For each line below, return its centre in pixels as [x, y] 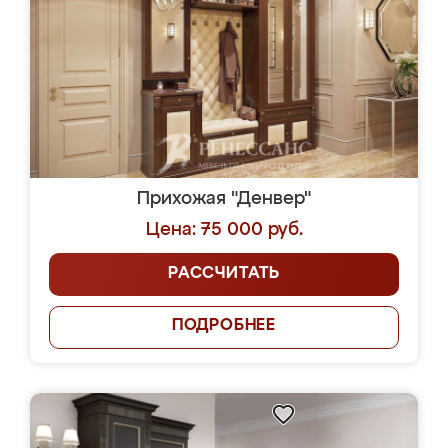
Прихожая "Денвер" [224, 199]
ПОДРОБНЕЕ [224, 326]
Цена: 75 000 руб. [224, 230]
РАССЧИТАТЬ [224, 274]
